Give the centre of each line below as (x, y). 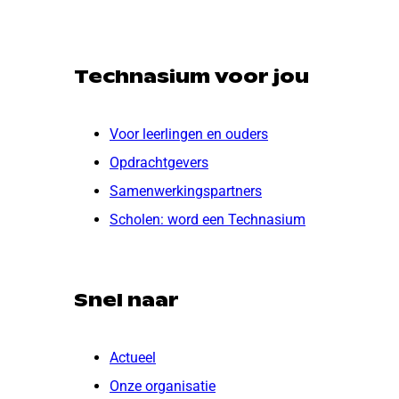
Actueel (133, 357)
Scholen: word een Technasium (208, 219)
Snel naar (126, 300)
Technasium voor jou (191, 76)
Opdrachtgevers (159, 162)
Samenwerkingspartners (186, 191)
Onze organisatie (163, 386)
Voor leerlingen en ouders (189, 134)
